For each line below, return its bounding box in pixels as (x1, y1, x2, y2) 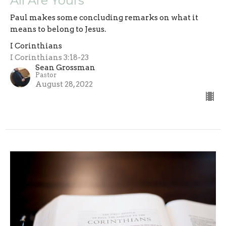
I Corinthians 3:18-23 (10, 53, 89, 63)
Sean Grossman (35, 63, 95, 73)
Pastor (35, 71, 56, 79)
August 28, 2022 (35, 80, 93, 89)
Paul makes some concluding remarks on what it (10, 13, 198, 23)
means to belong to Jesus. (10, 25, 106, 34)
